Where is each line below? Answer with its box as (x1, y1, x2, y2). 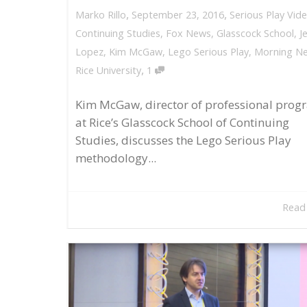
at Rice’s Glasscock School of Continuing (75, 114, 289, 131)
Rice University (75, 64, 141, 77)
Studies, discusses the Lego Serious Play (75, 132, 291, 149)
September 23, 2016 (132, 8, 224, 21)
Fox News (166, 27, 211, 40)
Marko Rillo (75, 8, 126, 22)
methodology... (75, 150, 156, 167)
